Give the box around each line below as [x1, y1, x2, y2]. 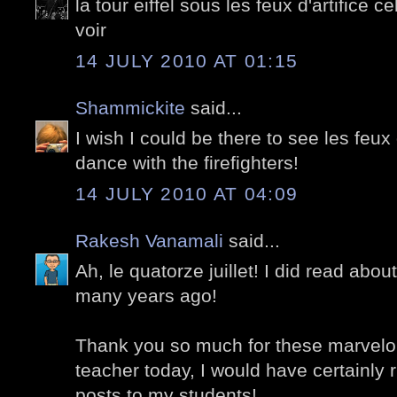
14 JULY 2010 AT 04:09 [75, 183, 299, 204]
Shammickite [75, 97, 185, 118]
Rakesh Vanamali [75, 230, 223, 251]
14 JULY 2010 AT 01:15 [75, 50, 299, 71]
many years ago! [75, 285, 217, 307]
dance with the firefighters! [75, 152, 299, 174]
